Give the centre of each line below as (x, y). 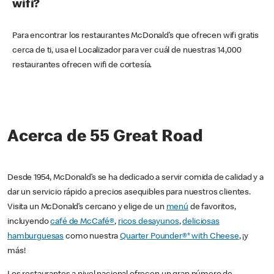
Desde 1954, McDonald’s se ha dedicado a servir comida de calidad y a (135, 178)
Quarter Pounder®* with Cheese (180, 237)
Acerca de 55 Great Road (105, 138)
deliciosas (201, 222)
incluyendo (29, 222)
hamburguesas (36, 237)
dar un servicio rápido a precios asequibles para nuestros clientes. (129, 193)
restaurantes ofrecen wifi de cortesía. (82, 66)
